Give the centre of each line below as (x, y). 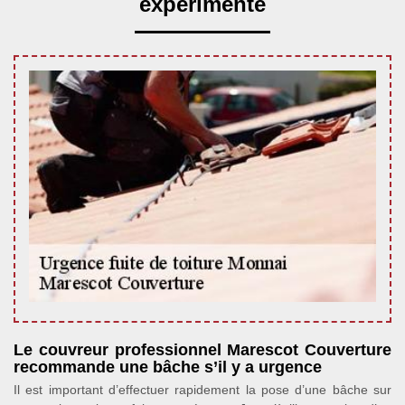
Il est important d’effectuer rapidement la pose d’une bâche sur (202, 390)
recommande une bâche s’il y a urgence (168, 367)
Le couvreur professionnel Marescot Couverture (202, 350)
